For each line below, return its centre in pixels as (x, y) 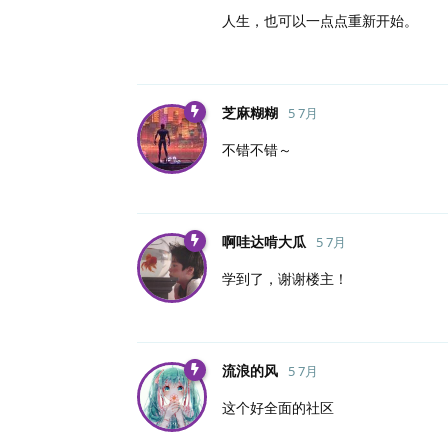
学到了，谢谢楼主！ (285, 278)
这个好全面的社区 (278, 407)
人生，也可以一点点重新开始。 (320, 20)
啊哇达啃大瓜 (264, 241)
